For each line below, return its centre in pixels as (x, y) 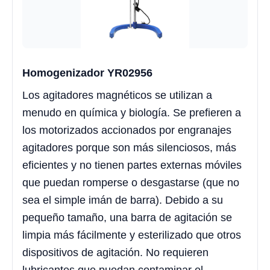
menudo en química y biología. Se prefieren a (132, 113)
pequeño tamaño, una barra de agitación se (127, 218)
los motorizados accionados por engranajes (127, 130)
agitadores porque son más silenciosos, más (129, 148)
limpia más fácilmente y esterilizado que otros (132, 235)
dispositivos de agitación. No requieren (115, 253)
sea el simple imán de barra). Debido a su (123, 200)
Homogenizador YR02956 (87, 73)
